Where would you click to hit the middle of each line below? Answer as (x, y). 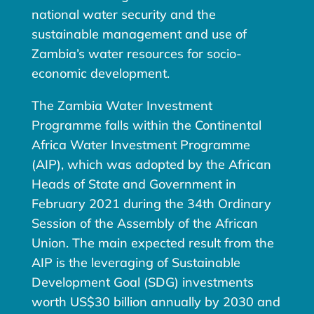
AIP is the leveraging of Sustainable (136, 263)
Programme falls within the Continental (146, 125)
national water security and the (123, 15)
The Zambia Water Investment (122, 106)
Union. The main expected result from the (152, 243)
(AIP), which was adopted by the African (151, 165)
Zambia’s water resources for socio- (136, 54)
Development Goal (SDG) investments (142, 282)
